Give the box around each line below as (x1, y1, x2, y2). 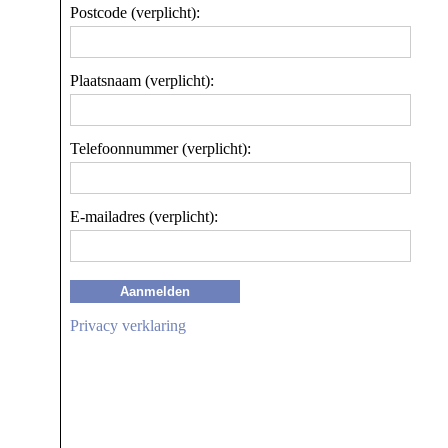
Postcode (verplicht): (70, 3, 200, 21)
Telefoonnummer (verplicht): (70, 139, 251, 157)
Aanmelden (120, 283, 190, 299)
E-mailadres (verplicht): (70, 207, 218, 225)
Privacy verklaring (70, 316, 186, 334)
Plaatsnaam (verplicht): (70, 71, 214, 89)
